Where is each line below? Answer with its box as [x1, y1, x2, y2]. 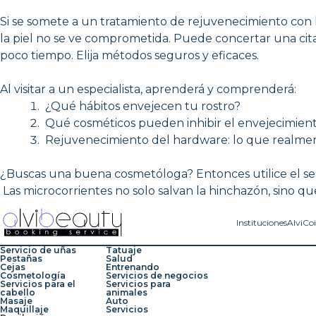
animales [106, 287, 147, 298]
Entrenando [106, 262, 159, 272]
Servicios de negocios [106, 270, 208, 281]
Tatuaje [106, 245, 142, 255]
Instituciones [236, 217, 287, 228]
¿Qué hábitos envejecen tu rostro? [42, 99, 241, 113]
